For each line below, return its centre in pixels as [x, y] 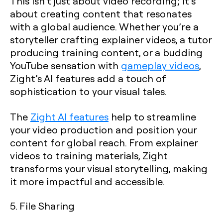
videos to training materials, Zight [89, 155]
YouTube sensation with [65, 65]
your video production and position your [103, 129]
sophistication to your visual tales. [88, 91]
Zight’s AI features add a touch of [88, 78]
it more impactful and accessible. [87, 181]
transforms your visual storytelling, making [109, 168]
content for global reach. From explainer [104, 142]
